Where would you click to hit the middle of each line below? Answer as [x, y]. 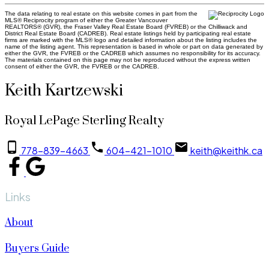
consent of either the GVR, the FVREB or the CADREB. [82, 66]
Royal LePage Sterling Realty [84, 121]
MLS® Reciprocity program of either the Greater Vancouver [86, 20]
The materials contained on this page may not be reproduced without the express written [128, 59]
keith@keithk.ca [226, 151]
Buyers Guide [37, 249]
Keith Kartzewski [64, 91]
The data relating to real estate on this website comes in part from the [101, 13]
